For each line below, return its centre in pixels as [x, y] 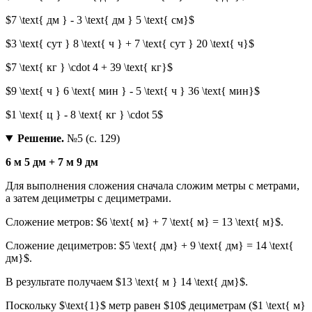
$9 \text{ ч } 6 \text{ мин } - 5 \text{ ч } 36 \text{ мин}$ [133, 91]
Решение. [40, 139]
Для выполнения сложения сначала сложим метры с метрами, [153, 186]
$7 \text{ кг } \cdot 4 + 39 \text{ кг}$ [89, 68]
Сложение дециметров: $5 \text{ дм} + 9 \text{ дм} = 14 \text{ [150, 246]
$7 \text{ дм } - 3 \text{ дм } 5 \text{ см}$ [100, 20]
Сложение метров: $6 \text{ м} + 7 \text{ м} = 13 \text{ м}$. [145, 222]
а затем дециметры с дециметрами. [88, 198]
